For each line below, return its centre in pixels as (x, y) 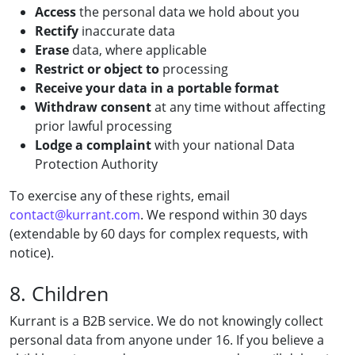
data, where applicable (138, 50)
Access (55, 11)
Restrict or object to (97, 69)
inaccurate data (127, 31)
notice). (32, 252)
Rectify (57, 31)
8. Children (59, 293)
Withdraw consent (93, 107)
